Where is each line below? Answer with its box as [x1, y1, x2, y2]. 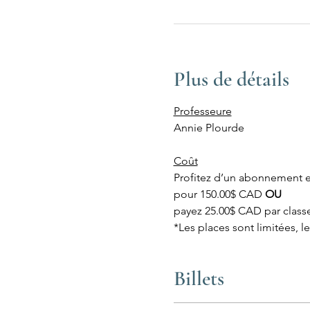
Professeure [173, 104, 232, 118]
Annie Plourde [173, 121, 244, 134]
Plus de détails [173, 66, 289, 92]
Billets [173, 266, 224, 291]
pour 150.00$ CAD [173, 188, 265, 201]
